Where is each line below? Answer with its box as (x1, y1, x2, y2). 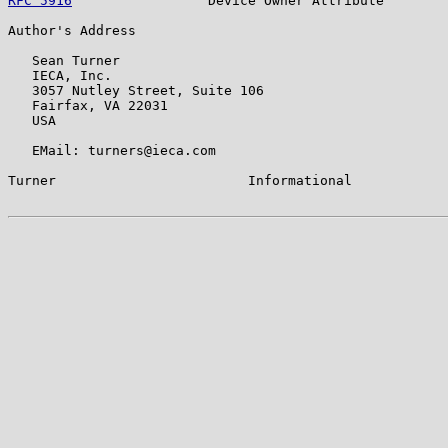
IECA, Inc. (8, 67, 112, 83)
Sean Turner (8, 52, 120, 68)
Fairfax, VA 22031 (8, 97, 168, 113)
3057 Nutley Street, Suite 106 (8, 82, 264, 98)
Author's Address (8, 22, 136, 38)
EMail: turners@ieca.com (8, 142, 216, 158)
